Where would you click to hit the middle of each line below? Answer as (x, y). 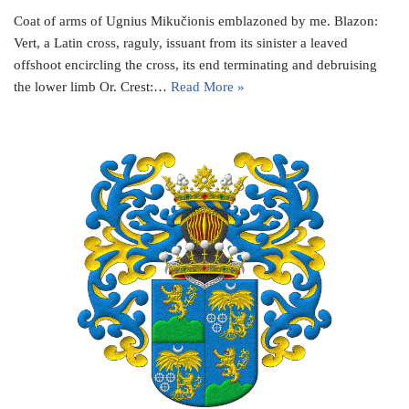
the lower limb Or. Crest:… (92, 86)
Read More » (208, 86)
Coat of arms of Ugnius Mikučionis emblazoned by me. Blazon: (196, 21)
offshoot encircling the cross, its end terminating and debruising (195, 64)
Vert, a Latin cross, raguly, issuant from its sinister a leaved (181, 42)
